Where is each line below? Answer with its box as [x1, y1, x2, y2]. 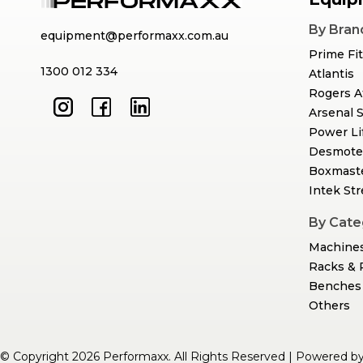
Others [309, 298, 350, 314]
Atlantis [309, 66, 354, 82]
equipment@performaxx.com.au [41, 28, 228, 44]
